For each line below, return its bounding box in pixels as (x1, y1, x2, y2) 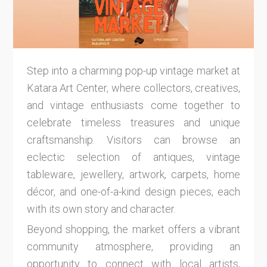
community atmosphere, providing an (26, 240, 241, 253)
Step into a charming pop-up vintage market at (26, 64, 241, 77)
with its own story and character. (26, 202, 176, 215)
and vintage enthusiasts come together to (26, 98, 241, 111)
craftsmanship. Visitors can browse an (26, 133, 241, 146)
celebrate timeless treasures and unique (26, 116, 241, 129)
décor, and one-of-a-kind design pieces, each (26, 185, 241, 198)
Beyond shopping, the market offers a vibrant (26, 223, 241, 236)
